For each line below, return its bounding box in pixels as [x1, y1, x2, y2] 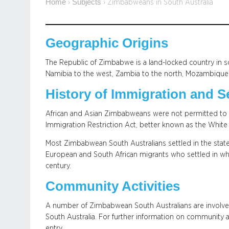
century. [45, 162, 71, 170]
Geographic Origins [45, 36, 168, 50]
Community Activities [45, 179, 180, 193]
